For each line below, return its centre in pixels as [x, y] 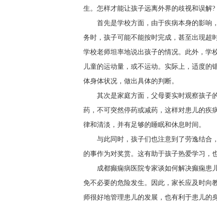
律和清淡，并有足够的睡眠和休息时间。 [144, 125]
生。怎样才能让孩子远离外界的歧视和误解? [149, 8]
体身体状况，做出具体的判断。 [131, 81]
